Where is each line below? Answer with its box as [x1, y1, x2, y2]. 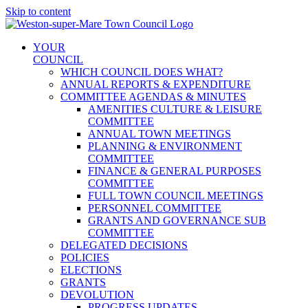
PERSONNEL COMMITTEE [88, 202, 221, 214]
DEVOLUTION [60, 289, 134, 300]
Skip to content [5, 5, 71, 17]
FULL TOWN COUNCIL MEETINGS [88, 190, 263, 201]
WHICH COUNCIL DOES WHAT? [60, 66, 223, 78]
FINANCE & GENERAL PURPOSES [88, 165, 261, 177]
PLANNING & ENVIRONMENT [88, 140, 242, 152]
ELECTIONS [60, 264, 122, 276]
